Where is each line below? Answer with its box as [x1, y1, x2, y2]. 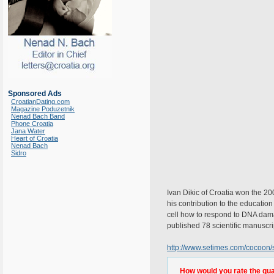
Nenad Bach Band [11, 113, 65, 120]
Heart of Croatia [11, 135, 58, 142]
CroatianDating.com [11, 98, 70, 105]
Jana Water [11, 127, 45, 135]
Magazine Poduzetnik [11, 105, 75, 113]
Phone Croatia [11, 120, 53, 127]
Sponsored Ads [8, 89, 62, 98]
